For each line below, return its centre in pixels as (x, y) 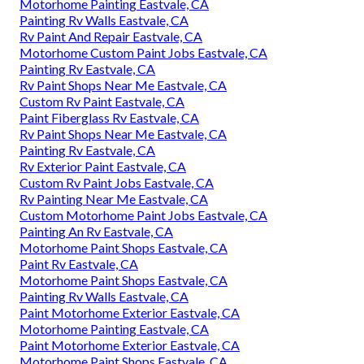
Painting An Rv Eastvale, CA (96, 232)
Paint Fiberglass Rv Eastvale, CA (109, 118)
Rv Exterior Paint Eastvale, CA (103, 167)
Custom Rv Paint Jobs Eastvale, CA (117, 183)
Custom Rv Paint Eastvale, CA (102, 102)
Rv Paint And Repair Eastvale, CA (111, 37)
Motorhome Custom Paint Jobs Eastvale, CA (143, 53)
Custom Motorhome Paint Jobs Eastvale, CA (143, 215)
